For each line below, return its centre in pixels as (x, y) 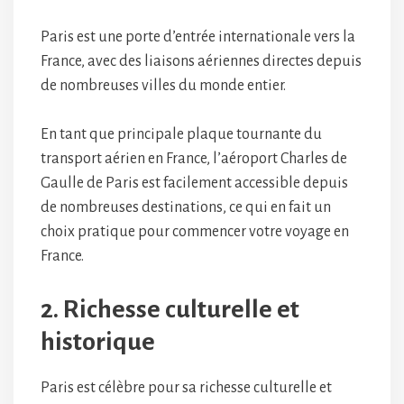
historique (98, 342)
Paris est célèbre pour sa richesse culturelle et (186, 388)
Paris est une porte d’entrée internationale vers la (198, 37)
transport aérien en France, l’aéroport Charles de (194, 159)
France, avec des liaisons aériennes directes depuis (201, 62)
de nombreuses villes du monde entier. (165, 86)
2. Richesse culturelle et (170, 310)
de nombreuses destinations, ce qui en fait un (186, 208)
